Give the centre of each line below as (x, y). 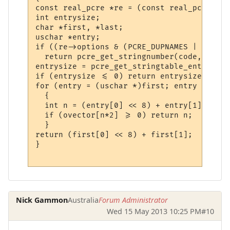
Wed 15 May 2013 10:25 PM (154, 211)
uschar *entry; (68, 37)
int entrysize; (68, 18)
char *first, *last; (80, 28)
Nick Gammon (42, 200)
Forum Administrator (133, 200)
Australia (83, 200)
